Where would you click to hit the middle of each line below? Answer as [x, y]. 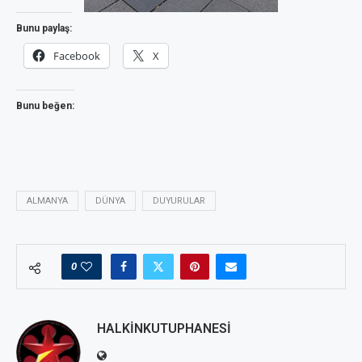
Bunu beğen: [45, 106]
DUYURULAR [179, 201]
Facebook [77, 56]
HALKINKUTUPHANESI [164, 328]
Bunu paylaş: [44, 28]
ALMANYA [47, 201]
